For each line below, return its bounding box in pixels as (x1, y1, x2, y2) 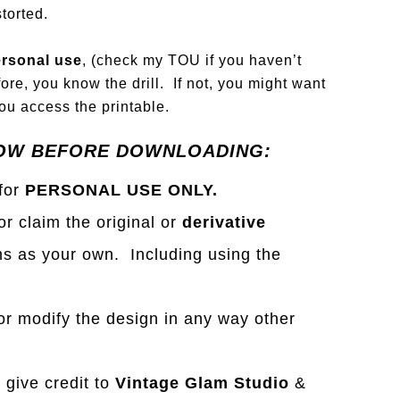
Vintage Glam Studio (115, 374, 289, 392)
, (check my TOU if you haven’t (82, 53, 302, 68)
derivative (182, 213, 266, 231)
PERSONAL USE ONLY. (25, 181, 218, 199)
